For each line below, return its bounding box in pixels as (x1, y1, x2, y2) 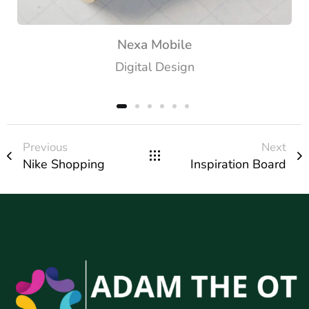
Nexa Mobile (117, 35, 192, 54)
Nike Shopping (23, 155, 105, 172)
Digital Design (114, 58, 195, 75)
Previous (23, 139, 68, 155)
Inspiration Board (190, 155, 286, 172)
